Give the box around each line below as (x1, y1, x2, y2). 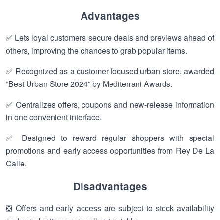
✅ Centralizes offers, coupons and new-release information (6, 99, 214, 110)
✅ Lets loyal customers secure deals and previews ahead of (6, 32, 214, 43)
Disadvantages (73, 179, 147, 193)
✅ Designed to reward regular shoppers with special (6, 132, 214, 143)
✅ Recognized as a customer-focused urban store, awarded (6, 65, 214, 77)
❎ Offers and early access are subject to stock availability (6, 202, 214, 214)
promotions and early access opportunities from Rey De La (6, 145, 214, 156)
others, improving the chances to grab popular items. (6, 45, 187, 56)
